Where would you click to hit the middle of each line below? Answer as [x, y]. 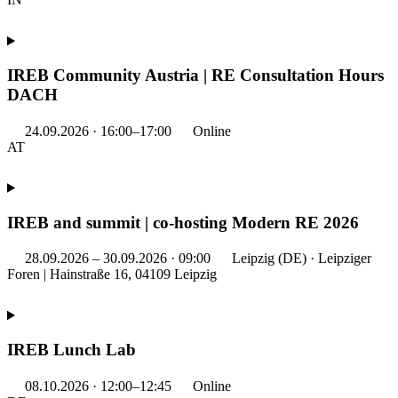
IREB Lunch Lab [72, 349]
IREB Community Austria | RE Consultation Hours [195, 76]
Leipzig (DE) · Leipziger [300, 259]
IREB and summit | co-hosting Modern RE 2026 [183, 222]
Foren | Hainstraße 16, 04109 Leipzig [112, 275]
